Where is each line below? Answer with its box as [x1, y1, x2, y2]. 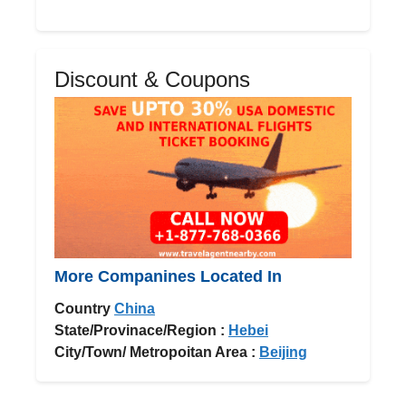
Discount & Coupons [54, 67, 250, 92]
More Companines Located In [54, 266, 282, 285]
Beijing [259, 343, 307, 360]
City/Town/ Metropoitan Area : [54, 343, 256, 360]
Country [54, 300, 111, 316]
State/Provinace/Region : [54, 322, 225, 338]
